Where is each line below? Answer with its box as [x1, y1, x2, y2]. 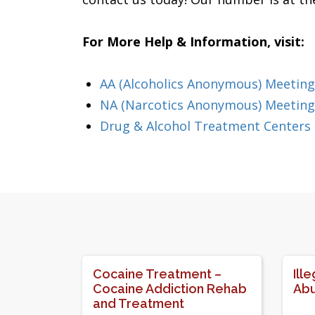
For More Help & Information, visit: [82, 33, 304, 50]
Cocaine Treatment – [93, 266, 221, 281]
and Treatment [93, 296, 184, 311]
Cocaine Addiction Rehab [93, 281, 247, 296]
